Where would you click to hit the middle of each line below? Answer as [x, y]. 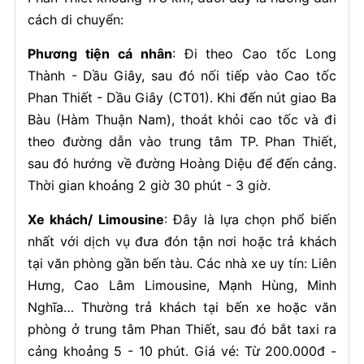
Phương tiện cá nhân [100, 54]
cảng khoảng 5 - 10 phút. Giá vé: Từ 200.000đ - [182, 351]
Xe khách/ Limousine [95, 219]
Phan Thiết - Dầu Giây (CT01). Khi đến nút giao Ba [182, 97]
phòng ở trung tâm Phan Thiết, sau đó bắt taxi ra [182, 329]
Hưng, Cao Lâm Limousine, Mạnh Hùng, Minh [182, 285]
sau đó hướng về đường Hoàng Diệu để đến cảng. [182, 163]
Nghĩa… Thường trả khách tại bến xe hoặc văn [182, 307]
